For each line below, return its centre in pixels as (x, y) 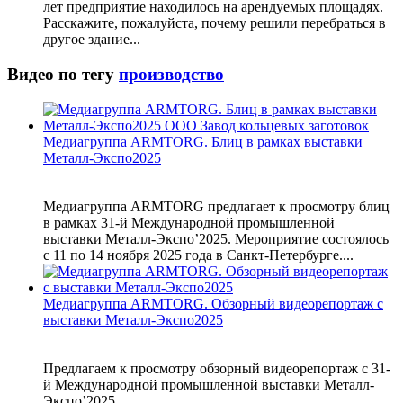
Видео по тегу (63, 74)
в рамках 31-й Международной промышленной (189, 222)
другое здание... (92, 40)
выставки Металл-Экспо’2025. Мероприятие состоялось (216, 238)
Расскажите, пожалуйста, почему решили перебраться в (215, 23)
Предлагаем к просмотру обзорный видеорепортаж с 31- (217, 368)
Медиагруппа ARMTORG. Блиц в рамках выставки (203, 141)
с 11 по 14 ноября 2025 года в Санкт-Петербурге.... (198, 255)
